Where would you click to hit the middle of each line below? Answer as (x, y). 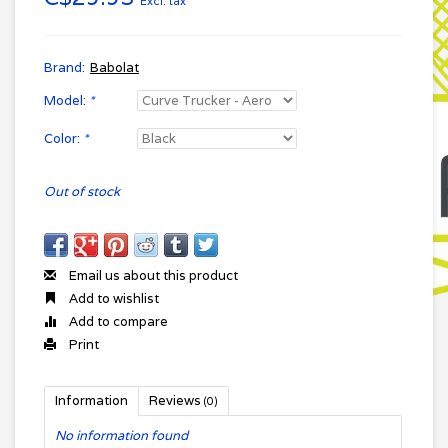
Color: (63, 138)
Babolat (114, 67)
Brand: (64, 67)
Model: (66, 100)
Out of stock (82, 191)
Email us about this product (152, 275)
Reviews (176, 400)
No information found (121, 435)
